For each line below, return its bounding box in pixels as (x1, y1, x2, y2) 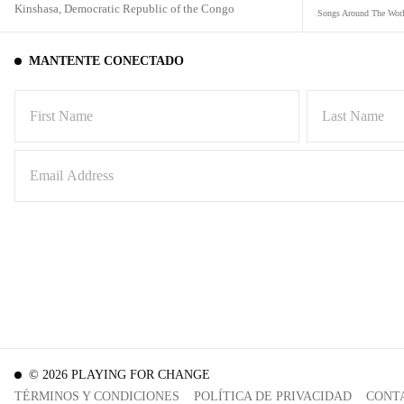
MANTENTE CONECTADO (29, 53, 184, 68)
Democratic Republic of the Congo (64, 2, 234, 15)
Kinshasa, (14, 2, 64, 15)
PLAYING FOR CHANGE (71, 368, 210, 382)
